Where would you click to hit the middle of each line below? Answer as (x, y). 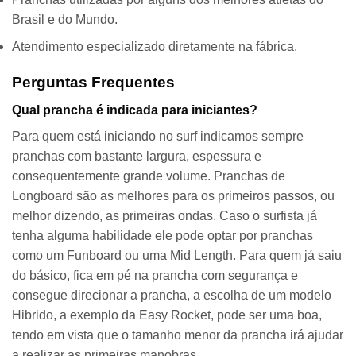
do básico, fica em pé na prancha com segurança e (155, 275)
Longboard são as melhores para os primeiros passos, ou (173, 195)
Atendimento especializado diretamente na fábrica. (155, 47)
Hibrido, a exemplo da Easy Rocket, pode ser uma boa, (167, 315)
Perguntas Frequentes (93, 83)
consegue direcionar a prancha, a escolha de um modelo (172, 295)
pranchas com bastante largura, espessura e (137, 156)
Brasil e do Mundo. (65, 19)
